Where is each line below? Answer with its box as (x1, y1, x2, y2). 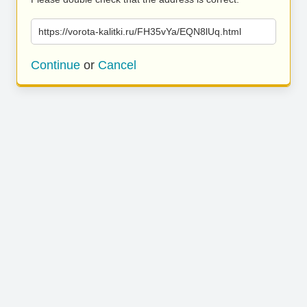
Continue (31, 58, 80, 72)
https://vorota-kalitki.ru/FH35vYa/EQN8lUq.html (38, 26, 241, 37)
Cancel (98, 58, 136, 72)
